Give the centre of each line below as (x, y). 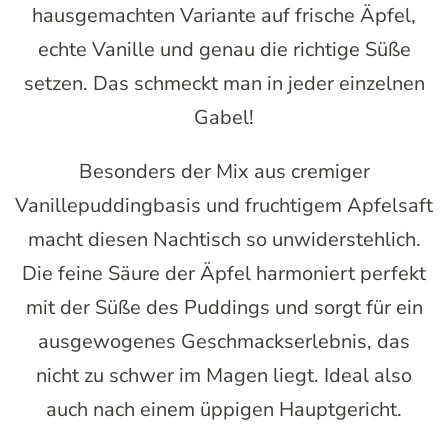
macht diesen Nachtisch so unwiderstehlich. (224, 240)
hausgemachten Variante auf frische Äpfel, (224, 16)
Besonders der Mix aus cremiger (224, 172)
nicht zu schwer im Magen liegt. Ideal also (224, 376)
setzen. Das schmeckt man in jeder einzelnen (224, 84)
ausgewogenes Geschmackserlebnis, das (224, 342)
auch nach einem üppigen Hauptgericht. (224, 410)
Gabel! (224, 118)
